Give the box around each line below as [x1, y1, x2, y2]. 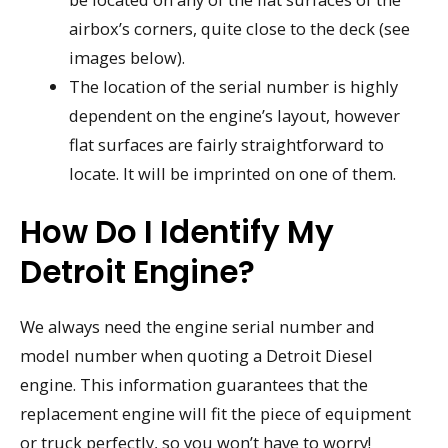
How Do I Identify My [20, 210, 334, 255]
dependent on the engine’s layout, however [69, 103, 401, 127]
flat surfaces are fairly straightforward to [69, 132, 385, 156]
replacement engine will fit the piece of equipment [20, 402, 411, 426]
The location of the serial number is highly [69, 74, 399, 98]
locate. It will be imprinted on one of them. [69, 161, 397, 185]
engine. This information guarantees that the [20, 373, 368, 397]
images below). [69, 45, 186, 69]
